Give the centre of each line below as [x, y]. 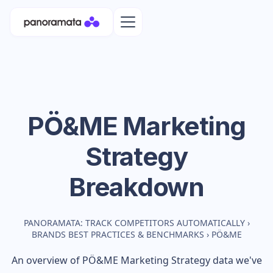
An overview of [47, 260]
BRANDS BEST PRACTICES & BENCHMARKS [118, 234]
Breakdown [136, 187]
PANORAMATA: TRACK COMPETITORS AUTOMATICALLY [134, 223]
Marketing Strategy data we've [190, 260]
